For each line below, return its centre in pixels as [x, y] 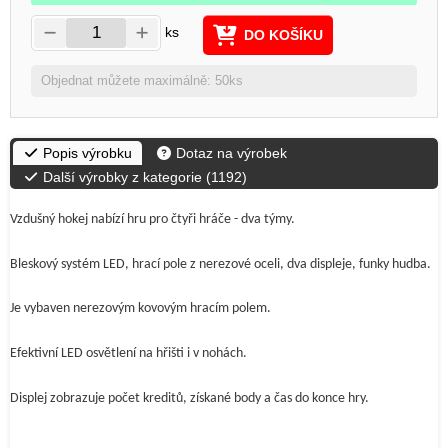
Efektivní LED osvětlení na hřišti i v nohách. [128, 353]
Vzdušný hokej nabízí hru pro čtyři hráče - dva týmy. [152, 219]
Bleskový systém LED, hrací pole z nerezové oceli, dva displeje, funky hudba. [220, 264]
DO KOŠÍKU [283, 35]
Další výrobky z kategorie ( [125, 177]
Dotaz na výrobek [229, 153]
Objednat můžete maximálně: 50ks [142, 81]
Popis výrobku [85, 153]
